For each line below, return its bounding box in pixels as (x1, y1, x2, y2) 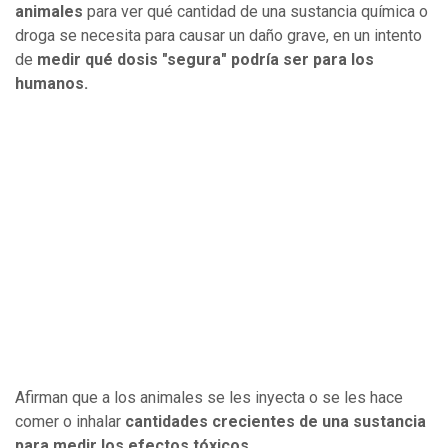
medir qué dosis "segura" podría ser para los (37, 50, 374, 70)
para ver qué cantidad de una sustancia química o (87, 2, 428, 22)
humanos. (15, 74, 88, 94)
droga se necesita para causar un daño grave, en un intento (15, 26, 422, 46)
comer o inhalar (15, 412, 125, 432)
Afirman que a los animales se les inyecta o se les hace (15, 388, 403, 408)
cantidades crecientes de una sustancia (125, 412, 426, 432)
